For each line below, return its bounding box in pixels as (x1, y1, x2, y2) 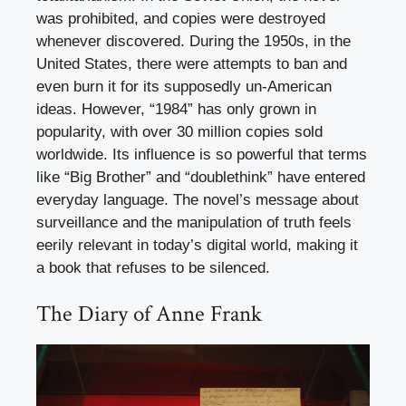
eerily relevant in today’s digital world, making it (36, 236, 358, 254)
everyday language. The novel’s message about (36, 190, 359, 208)
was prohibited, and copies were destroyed (36, 9, 325, 27)
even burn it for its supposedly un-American (36, 77, 332, 95)
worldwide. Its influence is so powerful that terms (36, 145, 367, 163)
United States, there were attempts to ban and (36, 54, 347, 72)
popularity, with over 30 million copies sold (36, 122, 323, 140)
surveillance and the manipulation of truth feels (36, 213, 352, 231)
